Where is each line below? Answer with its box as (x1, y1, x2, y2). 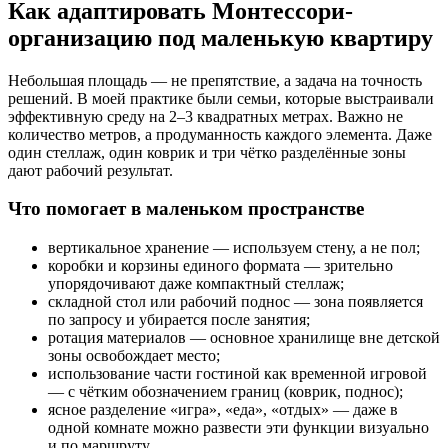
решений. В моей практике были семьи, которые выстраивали (8, 89, 434, 107)
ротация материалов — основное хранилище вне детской (48, 329, 440, 347)
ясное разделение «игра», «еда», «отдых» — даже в (48, 401, 398, 419)
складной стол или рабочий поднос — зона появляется (48, 293, 423, 311)
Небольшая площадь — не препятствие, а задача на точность (8, 71, 422, 89)
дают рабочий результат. (8, 161, 173, 179)
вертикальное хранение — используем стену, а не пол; (48, 239, 420, 257)
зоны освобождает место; (48, 347, 220, 365)
